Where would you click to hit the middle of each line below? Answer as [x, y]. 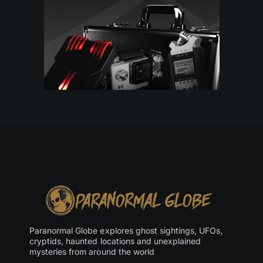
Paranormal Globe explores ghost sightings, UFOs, [126, 231]
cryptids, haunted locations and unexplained [115, 241]
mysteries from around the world [92, 252]
